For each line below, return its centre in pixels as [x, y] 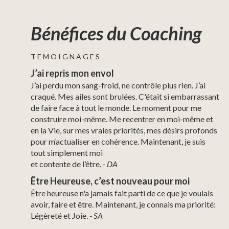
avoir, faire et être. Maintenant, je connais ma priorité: [123, 204]
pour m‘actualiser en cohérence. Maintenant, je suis [118, 141]
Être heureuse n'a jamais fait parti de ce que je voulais [122, 193]
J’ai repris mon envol [72, 73]
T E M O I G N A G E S [65, 56]
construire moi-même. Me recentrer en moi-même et [122, 119]
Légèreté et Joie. [60, 215]
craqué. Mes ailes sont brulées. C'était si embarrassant [125, 96]
